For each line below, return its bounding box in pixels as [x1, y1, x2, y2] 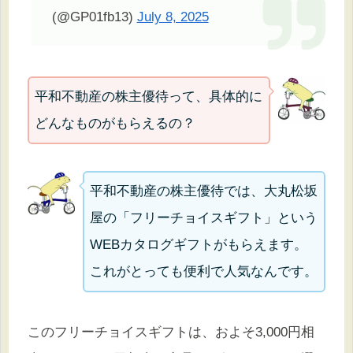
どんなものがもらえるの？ [35, 115, 195, 131]
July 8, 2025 [136, 9, 209, 24]
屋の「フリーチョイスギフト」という [90, 210, 318, 225]
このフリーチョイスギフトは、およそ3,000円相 [28, 324, 314, 340]
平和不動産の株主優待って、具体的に [35, 88, 262, 104]
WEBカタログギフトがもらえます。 [90, 236, 308, 252]
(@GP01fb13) [51, 9, 137, 24]
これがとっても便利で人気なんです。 [90, 263, 318, 279]
